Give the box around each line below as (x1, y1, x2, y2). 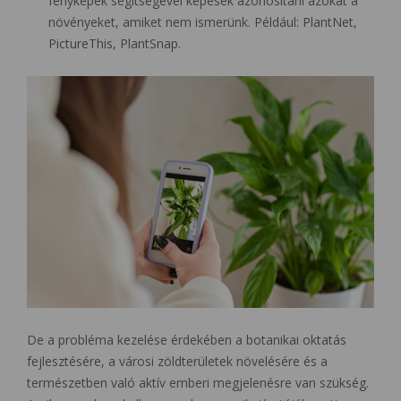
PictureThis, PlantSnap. (48, 35, 181, 53)
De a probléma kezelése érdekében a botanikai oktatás (27, 331, 346, 348)
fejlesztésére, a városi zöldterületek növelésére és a (27, 353, 328, 370)
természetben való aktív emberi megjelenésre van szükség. (27, 374, 369, 391)
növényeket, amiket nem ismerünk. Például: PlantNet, (48, 13, 357, 31)
